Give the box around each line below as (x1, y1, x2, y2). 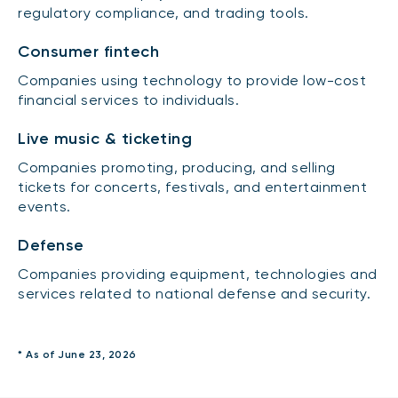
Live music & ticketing (18, 128, 192, 148)
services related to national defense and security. (18, 284, 370, 302)
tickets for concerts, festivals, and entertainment (18, 178, 367, 195)
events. (18, 197, 71, 215)
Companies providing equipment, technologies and (18, 265, 378, 283)
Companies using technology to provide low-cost (18, 71, 366, 89)
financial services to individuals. (18, 91, 239, 108)
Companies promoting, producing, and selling (18, 158, 336, 176)
